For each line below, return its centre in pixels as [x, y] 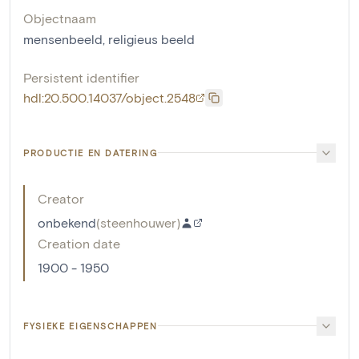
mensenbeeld [63, 38]
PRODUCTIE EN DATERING [91, 152]
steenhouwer [138, 222]
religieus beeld [151, 38]
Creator [61, 198]
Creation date [79, 243]
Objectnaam [60, 18]
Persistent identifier [81, 77]
